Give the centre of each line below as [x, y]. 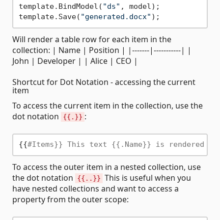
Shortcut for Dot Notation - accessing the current [104, 82]
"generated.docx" [116, 17]
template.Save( [49, 17]
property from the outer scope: [70, 199]
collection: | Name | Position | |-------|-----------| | [102, 50]
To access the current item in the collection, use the [108, 105]
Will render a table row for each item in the [92, 39]
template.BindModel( [60, 7]
